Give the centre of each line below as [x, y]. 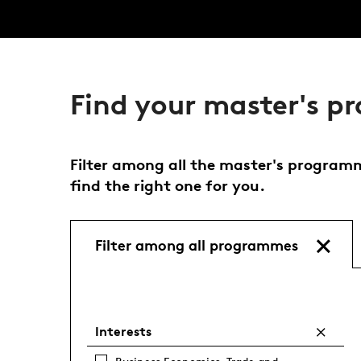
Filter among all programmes [196, 244]
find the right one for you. [167, 185]
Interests [123, 331]
